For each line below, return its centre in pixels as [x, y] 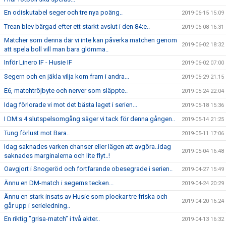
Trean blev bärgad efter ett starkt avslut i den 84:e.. [77, 26]
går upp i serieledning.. [37, 206]
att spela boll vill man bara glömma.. [56, 49]
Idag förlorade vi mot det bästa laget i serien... [71, 105]
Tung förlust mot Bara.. [37, 133]
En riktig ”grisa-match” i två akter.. [52, 219]
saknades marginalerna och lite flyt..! [57, 156]
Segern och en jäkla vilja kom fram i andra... [67, 76]
